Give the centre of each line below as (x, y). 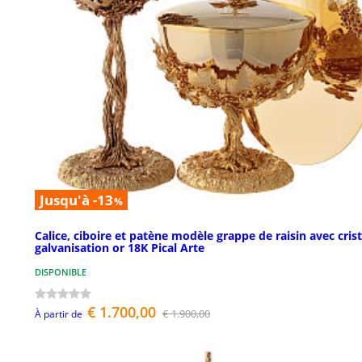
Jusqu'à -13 (76, 200)
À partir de (59, 314)
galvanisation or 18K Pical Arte (120, 247)
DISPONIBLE (61, 271)
